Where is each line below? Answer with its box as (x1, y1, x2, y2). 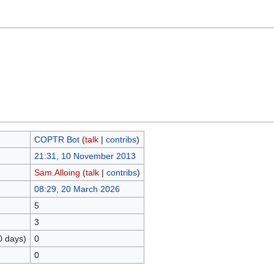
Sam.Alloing (34, 168, 80, 177)
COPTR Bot (34, 135, 80, 144)
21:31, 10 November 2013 (34, 151, 136, 161)
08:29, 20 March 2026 (34, 184, 120, 194)
